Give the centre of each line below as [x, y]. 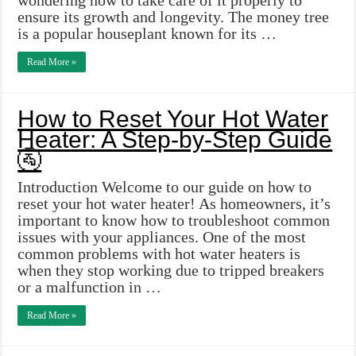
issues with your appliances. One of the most [162, 237]
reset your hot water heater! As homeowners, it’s [174, 204]
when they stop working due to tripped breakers [171, 271]
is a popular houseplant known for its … [147, 34]
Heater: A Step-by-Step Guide [175, 140]
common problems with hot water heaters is [159, 254]
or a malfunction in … [90, 287]
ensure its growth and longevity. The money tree [174, 17]
